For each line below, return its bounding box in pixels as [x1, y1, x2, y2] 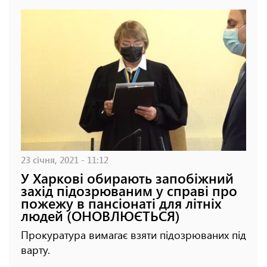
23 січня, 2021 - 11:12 [21, 153, 108, 166]
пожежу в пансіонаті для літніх [21, 193, 222, 212]
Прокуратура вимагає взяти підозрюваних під [21, 227, 246, 242]
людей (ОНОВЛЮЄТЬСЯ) [21, 206, 180, 225]
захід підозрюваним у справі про [21, 181, 237, 200]
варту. [21, 242, 50, 257]
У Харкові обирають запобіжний [21, 168, 234, 187]
